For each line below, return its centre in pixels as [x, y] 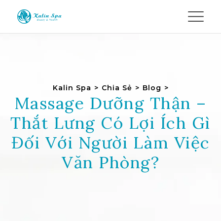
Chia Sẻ [117, 88]
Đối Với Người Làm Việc [110, 142]
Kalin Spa [72, 88]
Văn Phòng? [110, 162]
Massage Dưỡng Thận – [110, 103]
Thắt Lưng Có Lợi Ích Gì [110, 123]
